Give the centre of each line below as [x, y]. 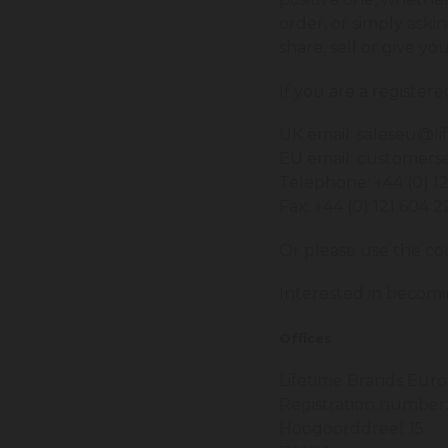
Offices [306, 337]
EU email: [318, 159]
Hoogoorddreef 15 [352, 429]
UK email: [318, 135]
